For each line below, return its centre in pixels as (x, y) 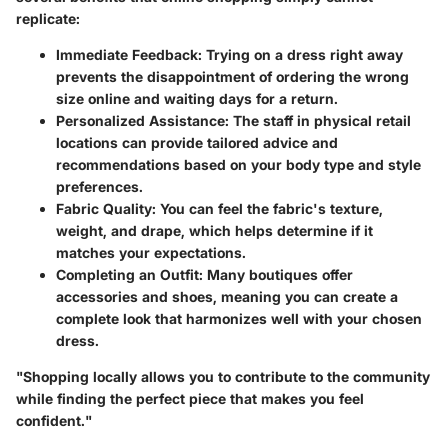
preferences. (99, 186)
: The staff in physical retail (318, 120)
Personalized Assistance (140, 120)
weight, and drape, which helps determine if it (214, 230)
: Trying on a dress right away (300, 54)
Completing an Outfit (127, 274)
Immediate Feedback (127, 54)
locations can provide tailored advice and (197, 142)
